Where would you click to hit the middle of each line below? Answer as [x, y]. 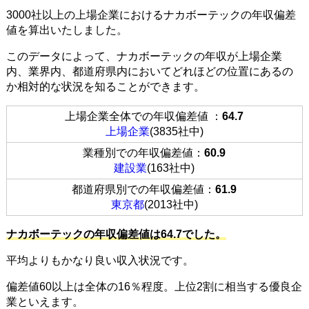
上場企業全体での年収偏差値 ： [144, 116]
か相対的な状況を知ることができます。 [105, 86]
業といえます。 [44, 301]
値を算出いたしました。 [67, 30]
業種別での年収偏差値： [144, 152]
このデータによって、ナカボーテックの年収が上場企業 [144, 56]
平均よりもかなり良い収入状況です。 [100, 260]
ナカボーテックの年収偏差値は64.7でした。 [116, 234]
